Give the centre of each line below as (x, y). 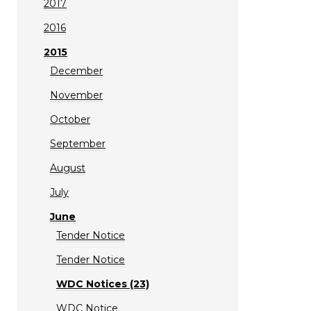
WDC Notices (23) (103, 284)
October (70, 119)
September (78, 143)
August (68, 168)
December (76, 70)
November (76, 95)
